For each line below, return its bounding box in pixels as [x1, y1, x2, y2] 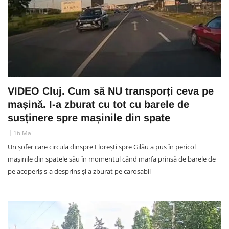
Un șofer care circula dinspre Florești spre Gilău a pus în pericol [8, 142, 196, 151]
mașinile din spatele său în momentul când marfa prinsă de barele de [8, 154, 216, 164]
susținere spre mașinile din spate [8, 111, 170, 123]
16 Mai [13, 128, 33, 138]
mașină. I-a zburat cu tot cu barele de [8, 98, 189, 110]
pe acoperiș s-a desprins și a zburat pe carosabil [8, 166, 151, 176]
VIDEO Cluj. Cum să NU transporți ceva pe [8, 85, 214, 97]
